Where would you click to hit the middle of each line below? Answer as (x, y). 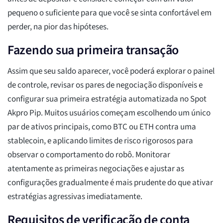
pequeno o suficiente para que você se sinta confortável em (110, 13)
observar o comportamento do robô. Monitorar (89, 155)
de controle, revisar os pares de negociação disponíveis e (105, 85)
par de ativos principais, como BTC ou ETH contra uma (102, 127)
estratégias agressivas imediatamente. (75, 197)
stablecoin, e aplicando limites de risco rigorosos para (100, 141)
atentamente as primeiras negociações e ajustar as (96, 169)
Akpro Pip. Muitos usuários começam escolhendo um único (109, 113)
